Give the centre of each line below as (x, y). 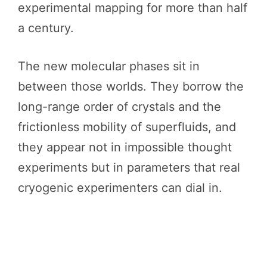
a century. (46, 28)
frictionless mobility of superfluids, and (127, 127)
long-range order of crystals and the (119, 106)
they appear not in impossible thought (125, 147)
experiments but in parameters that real (129, 167)
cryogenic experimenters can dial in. (120, 187)
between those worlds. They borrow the (131, 86)
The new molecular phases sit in (109, 66)
